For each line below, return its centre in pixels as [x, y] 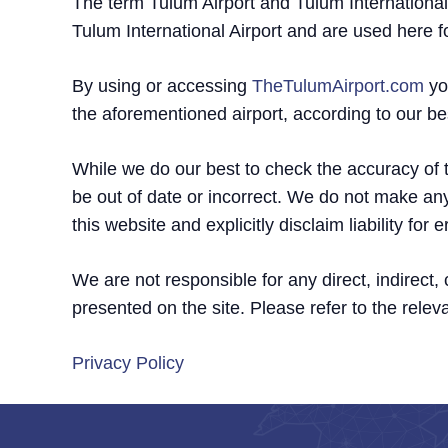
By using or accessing [162, 86]
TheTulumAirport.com [338, 86]
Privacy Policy [128, 363]
